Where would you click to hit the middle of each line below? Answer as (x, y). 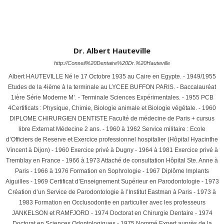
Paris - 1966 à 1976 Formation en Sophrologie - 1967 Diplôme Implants (112, 171)
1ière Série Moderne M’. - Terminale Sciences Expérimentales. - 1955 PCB (112, 98)
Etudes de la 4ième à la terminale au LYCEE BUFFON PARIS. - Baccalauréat (112, 87)
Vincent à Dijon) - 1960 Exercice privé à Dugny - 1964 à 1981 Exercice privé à (112, 150)
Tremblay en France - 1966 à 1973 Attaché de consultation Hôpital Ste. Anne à (112, 161)
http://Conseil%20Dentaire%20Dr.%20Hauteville (112, 63)
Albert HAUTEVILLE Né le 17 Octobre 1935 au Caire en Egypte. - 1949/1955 (112, 77)
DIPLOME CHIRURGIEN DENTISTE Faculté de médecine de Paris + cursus (112, 119)
